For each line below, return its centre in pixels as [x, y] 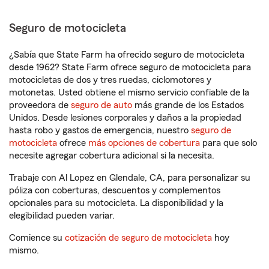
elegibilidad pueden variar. [62, 216]
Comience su [37, 238]
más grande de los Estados [188, 105]
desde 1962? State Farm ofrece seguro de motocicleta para [130, 67]
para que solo [228, 143]
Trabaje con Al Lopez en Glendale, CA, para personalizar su [130, 178]
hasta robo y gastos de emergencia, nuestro [100, 130]
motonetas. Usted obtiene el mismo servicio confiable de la [129, 92]
